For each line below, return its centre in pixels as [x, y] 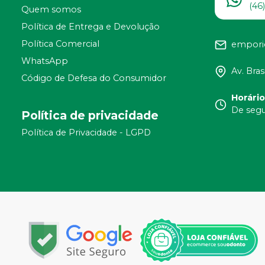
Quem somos [51, 10]
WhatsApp [45, 61]
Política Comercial [60, 44]
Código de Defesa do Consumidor [94, 78]
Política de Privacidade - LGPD [86, 133]
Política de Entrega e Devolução [91, 27]
